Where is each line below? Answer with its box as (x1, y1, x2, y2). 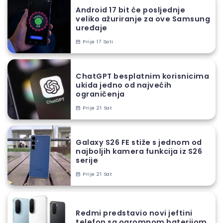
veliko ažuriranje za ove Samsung (76, 14, 210, 24)
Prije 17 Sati (81, 38, 113, 45)
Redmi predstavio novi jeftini (76, 208, 193, 219)
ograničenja (76, 89, 125, 100)
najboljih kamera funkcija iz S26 (76, 146, 202, 157)
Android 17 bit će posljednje (76, 5, 185, 15)
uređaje (76, 23, 108, 33)
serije (76, 155, 98, 166)
